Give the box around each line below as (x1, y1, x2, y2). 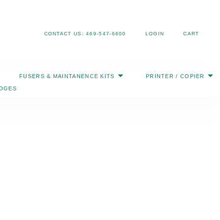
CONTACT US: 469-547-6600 (44, 31, 126, 37)
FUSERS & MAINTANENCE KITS (19, 73, 115, 80)
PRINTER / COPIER (145, 73, 205, 80)
